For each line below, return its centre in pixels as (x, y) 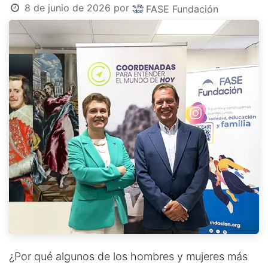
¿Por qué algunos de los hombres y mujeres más (128, 257)
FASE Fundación (182, 9)
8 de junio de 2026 (67, 8)
